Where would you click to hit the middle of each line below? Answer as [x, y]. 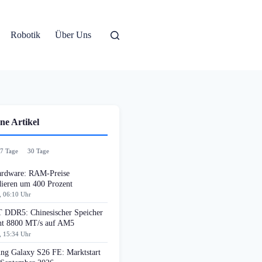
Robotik [26, 35]
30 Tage [38, 151]
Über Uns [73, 35]
